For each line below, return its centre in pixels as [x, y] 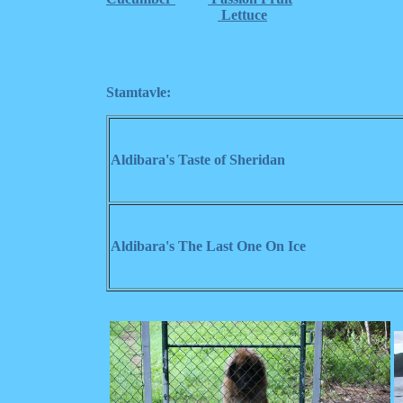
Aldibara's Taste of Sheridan [198, 160]
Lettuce [242, 15]
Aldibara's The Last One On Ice [208, 246]
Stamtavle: [139, 92]
